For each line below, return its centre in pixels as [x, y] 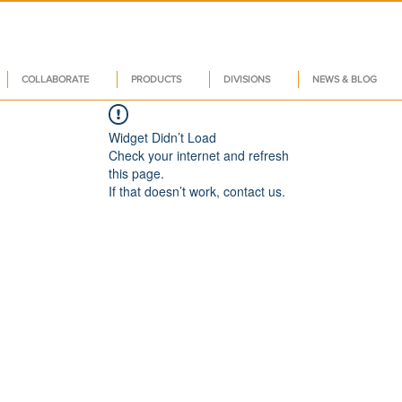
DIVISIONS [247, 79]
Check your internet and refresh [199, 156]
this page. [136, 174]
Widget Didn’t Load [162, 138]
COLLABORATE [55, 79]
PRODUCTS [156, 79]
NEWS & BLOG [345, 79]
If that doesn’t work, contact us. [197, 192]
